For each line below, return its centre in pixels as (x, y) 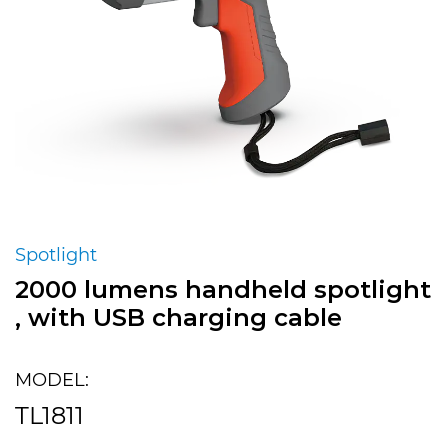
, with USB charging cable (178, 317)
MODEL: (52, 380)
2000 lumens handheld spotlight (223, 289)
